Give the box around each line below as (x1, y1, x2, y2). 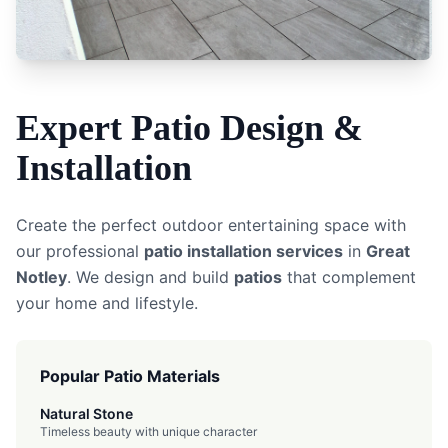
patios (234, 267, 282, 287)
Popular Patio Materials (40, 366, 220, 386)
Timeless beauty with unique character (40, 424, 257, 439)
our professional (16, 241, 144, 261)
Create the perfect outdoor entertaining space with (16, 215, 406, 235)
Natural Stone (40, 405, 133, 422)
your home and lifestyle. (16, 293, 198, 313)
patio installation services (144, 241, 343, 261)
